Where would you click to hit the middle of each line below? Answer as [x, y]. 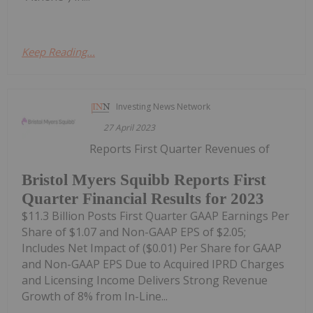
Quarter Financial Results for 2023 [143, 199]
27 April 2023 [130, 127]
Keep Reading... [58, 51]
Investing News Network [163, 106]
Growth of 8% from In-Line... [95, 297]
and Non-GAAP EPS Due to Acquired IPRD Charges [153, 264]
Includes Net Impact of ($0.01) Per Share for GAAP [152, 248]
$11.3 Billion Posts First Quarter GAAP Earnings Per [155, 216]
